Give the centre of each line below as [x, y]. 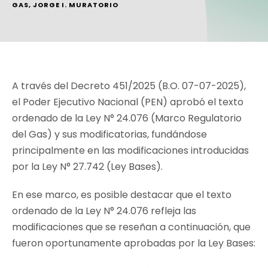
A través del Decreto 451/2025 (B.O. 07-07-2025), [129, 86]
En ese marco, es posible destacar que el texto [122, 194]
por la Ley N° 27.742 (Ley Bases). [87, 166]
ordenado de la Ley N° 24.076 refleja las [104, 211]
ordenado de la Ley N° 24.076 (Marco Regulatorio [127, 118]
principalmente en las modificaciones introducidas [130, 150]
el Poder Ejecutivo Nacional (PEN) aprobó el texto [128, 102]
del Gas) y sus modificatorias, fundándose [109, 134]
